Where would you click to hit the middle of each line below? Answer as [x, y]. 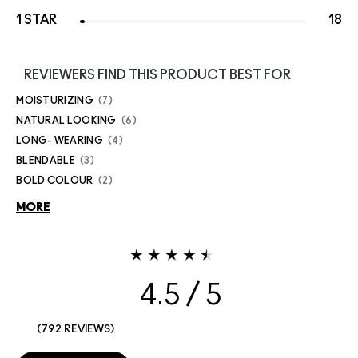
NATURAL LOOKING [66, 121]
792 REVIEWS [76, 330]
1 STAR [36, 20]
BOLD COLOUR [55, 181]
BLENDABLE [46, 161]
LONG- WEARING [60, 141]
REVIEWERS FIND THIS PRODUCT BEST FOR [157, 76]
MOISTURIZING [55, 101]
